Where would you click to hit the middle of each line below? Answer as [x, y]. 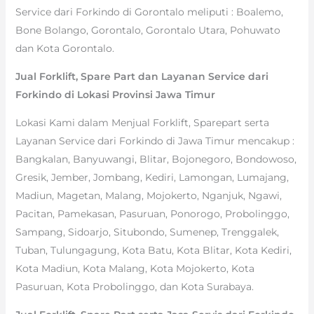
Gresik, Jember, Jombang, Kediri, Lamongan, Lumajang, [152, 177]
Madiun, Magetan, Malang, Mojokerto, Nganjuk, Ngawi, [148, 195]
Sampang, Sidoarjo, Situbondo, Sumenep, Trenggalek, [147, 232]
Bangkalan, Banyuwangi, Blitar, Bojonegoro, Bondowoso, [156, 159]
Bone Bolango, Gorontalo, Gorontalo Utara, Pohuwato [148, 30]
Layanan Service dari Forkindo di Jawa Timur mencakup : [155, 141]
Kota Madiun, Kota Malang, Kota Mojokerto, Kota [135, 268]
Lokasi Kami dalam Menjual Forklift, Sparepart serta [142, 122]
